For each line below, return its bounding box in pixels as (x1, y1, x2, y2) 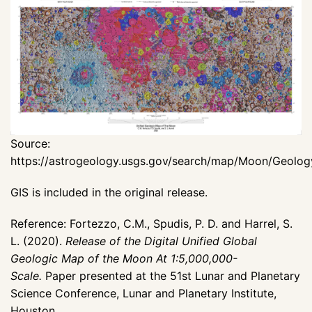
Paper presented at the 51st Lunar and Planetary (42, 269, 300, 283)
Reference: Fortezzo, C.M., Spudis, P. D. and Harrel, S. (10, 217, 292, 231)
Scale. (10, 269, 42, 283)
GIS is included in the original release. (10, 185, 208, 200)
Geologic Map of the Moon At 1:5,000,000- (10, 251, 237, 266)
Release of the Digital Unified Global (65, 234, 257, 249)
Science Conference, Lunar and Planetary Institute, (10, 286, 276, 301)
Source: (10, 136, 50, 151)
